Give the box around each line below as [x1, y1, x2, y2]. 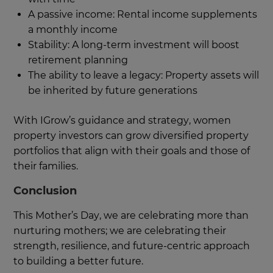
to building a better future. [13, 255, 144, 268]
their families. [13, 160, 79, 172]
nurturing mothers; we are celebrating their [13, 225, 227, 237]
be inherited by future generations [28, 85, 198, 97]
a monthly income [28, 24, 118, 36]
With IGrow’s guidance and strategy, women [13, 115, 232, 127]
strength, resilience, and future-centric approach [13, 240, 250, 252]
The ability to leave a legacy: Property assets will [28, 69, 260, 82]
